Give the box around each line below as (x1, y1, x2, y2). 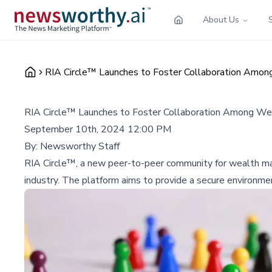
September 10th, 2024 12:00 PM (24, 122, 171, 136)
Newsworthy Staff (40, 139, 120, 153)
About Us (203, 13, 239, 25)
